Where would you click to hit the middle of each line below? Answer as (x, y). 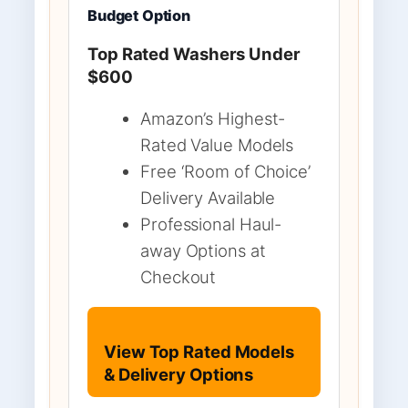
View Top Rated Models (199, 352)
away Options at (203, 250)
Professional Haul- (211, 224)
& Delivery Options (179, 375)
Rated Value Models (217, 144)
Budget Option (139, 15)
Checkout (178, 276)
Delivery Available (208, 197)
